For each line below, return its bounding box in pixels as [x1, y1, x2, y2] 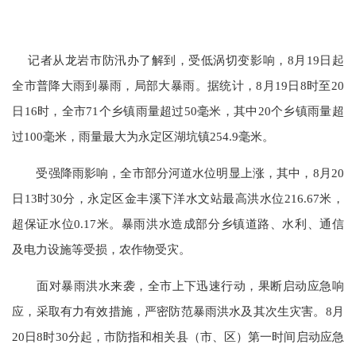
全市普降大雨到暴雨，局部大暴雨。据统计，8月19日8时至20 [12, 78, 344, 92]
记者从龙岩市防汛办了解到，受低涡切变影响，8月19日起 [12, 52, 344, 67]
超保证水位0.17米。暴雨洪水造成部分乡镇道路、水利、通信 [12, 216, 344, 230]
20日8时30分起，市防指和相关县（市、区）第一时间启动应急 [12, 330, 344, 344]
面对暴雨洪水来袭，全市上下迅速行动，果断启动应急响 [12, 279, 344, 293]
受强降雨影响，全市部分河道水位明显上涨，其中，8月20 [12, 165, 344, 180]
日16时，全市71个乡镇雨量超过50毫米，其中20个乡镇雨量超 [12, 103, 344, 118]
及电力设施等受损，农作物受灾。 [12, 242, 192, 256]
